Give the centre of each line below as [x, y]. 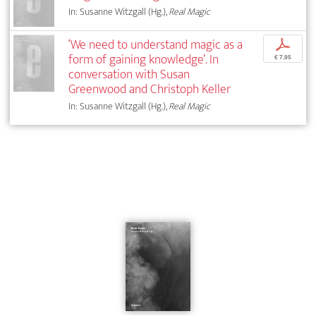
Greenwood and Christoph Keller [150, 90]
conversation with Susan [129, 75]
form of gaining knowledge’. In [144, 60]
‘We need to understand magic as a [156, 45]
